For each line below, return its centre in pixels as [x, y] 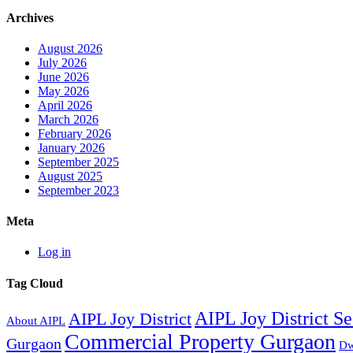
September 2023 [78, 190]
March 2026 [68, 119]
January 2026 [71, 147]
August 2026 [70, 48]
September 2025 [78, 162]
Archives [30, 17]
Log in [54, 252]
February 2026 [74, 133]
